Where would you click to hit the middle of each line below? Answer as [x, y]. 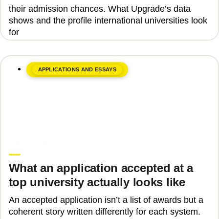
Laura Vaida [33, 141]
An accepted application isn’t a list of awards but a [106, 200]
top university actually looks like [97, 182]
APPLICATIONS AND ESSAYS [77, 69]
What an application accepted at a [101, 168]
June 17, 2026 [32, 130]
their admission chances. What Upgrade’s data [99, 9]
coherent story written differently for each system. [104, 212]
